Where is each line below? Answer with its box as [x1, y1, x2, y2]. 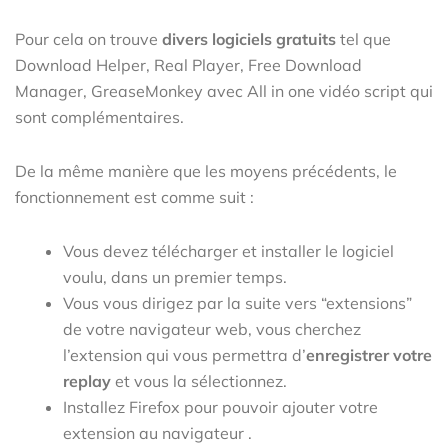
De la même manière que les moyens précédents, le [15, 160, 397, 181]
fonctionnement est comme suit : [15, 186, 254, 207]
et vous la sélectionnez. [115, 370, 287, 391]
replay [63, 370, 115, 391]
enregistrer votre [306, 344, 432, 365]
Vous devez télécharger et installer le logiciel [63, 240, 394, 261]
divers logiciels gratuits [162, 28, 336, 49]
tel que [336, 28, 391, 49]
